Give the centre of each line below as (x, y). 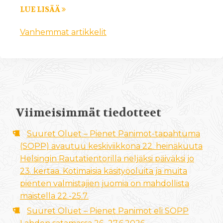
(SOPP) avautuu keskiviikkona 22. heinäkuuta (111, 146)
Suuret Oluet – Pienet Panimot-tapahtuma (113, 133)
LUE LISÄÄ (41, 10)
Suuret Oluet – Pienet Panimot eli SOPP (108, 211)
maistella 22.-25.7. (54, 196)
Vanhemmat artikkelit (63, 32)
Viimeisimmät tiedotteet (89, 112)
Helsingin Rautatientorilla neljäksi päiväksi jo (107, 158)
